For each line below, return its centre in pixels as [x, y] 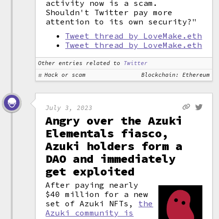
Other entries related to [79, 63]
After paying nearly [92, 185]
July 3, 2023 [69, 107]
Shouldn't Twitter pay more [109, 12]
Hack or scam [65, 75]
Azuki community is [90, 213]
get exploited [90, 171]
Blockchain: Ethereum [176, 75]
